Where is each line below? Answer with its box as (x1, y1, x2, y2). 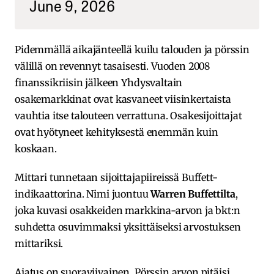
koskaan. (15, 142, 57, 155)
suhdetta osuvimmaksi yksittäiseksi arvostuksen (15, 220, 241, 233)
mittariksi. (15, 237, 64, 250)
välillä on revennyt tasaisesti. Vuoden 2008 (15, 59, 210, 72)
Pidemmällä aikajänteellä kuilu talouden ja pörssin (15, 43, 250, 56)
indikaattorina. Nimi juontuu (15, 187, 151, 200)
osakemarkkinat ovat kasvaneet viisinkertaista (15, 92, 231, 105)
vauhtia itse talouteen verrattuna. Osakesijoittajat (15, 109, 242, 122)
